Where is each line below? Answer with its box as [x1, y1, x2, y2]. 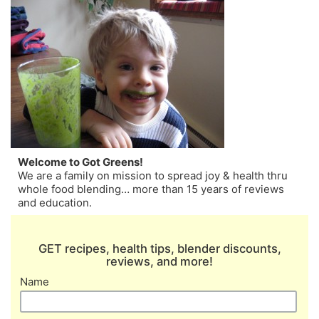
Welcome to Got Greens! [18, 155, 143, 169]
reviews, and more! [106, 254, 213, 269]
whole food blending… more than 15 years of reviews [18, 182, 284, 196]
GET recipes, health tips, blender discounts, [38, 241, 281, 256]
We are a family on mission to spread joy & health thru [18, 168, 288, 182]
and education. [18, 195, 92, 209]
